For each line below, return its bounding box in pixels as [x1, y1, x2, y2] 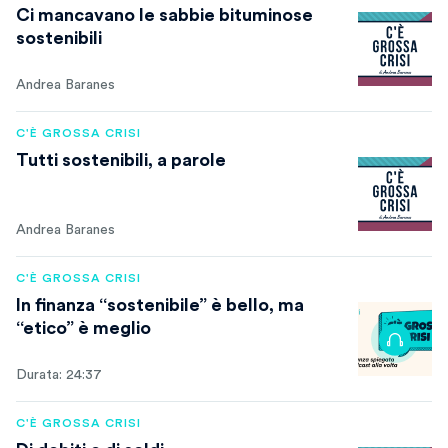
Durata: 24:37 [16, 368, 102, 382]
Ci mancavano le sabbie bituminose [16, 6, 313, 24]
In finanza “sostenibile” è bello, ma [16, 296, 304, 314]
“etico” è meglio [16, 319, 151, 337]
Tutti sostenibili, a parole [16, 151, 226, 169]
